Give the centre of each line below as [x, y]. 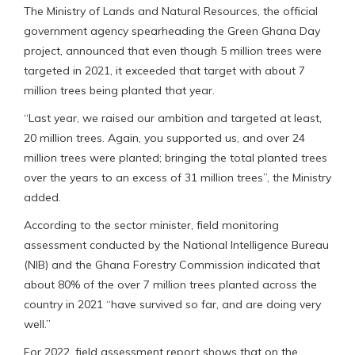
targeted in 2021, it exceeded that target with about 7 [164, 70]
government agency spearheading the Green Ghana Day [172, 31]
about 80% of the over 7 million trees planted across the [170, 284]
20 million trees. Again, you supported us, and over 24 [164, 137]
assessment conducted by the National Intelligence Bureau [176, 244]
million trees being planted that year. [119, 90]
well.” [37, 324]
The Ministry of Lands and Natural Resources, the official [171, 11]
